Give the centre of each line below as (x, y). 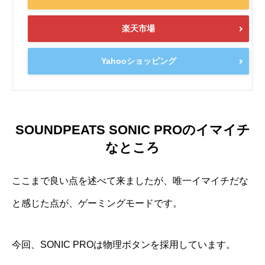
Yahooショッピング (138, 61)
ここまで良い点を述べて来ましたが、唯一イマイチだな (130, 180)
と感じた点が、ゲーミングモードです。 (97, 203)
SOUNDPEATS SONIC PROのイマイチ (132, 130)
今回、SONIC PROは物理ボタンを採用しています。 (124, 244)
